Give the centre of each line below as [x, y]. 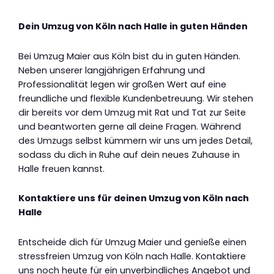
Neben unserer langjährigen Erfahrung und [112, 70]
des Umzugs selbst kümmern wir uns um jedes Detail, [135, 140]
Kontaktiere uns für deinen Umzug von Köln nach [134, 198]
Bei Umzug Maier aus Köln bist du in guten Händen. [129, 56]
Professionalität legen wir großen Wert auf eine [122, 84]
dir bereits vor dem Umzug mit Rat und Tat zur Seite [132, 112]
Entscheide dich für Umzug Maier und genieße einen [132, 242]
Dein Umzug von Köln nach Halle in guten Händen [133, 27]
